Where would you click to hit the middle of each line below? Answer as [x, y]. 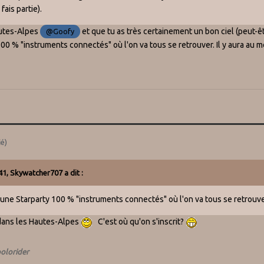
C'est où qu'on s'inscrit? [139, 222]
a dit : [73, 173]
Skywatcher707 [37, 173]
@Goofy [60, 32]
